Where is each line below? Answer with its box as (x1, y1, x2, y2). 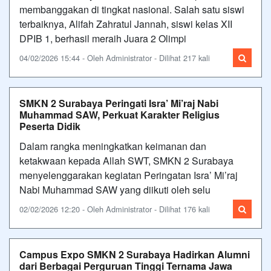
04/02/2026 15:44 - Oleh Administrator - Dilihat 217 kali (19, 51, 210, 64)
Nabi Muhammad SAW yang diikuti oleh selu (19, 182, 211, 197)
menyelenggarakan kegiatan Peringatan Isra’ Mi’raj (19, 168, 238, 182)
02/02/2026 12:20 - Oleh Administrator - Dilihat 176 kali (19, 203, 210, 215)
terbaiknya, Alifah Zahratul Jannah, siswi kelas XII (19, 16, 232, 31)
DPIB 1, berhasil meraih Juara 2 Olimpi (19, 31, 186, 45)
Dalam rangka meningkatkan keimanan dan (19, 139, 206, 153)
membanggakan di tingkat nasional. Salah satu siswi (19, 2, 244, 16)
